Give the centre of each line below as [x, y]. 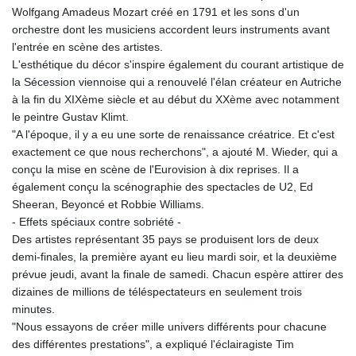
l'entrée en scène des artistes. [87, 47]
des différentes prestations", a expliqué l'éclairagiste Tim [153, 344]
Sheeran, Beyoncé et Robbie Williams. [108, 205]
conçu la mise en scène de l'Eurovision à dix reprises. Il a [155, 170]
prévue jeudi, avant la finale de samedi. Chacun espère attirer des [178, 275]
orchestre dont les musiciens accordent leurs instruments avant [171, 30]
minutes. [33, 310]
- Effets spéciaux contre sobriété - [97, 222]
